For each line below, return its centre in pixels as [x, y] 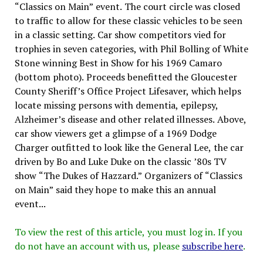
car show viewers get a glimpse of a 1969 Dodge [115, 133]
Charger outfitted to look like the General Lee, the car [129, 147]
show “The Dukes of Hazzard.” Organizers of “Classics [128, 175]
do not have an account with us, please [98, 246]
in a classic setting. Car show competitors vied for [120, 34]
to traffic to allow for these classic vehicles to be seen [128, 20]
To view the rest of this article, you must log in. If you [128, 232]
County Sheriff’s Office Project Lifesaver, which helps [128, 91]
